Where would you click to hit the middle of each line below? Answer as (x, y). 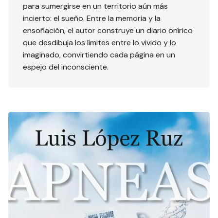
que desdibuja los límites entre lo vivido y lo (100, 43)
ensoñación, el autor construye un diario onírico (108, 31)
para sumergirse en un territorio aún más (96, 6)
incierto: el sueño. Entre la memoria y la (92, 18)
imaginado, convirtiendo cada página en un (99, 55)
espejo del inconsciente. (66, 67)
